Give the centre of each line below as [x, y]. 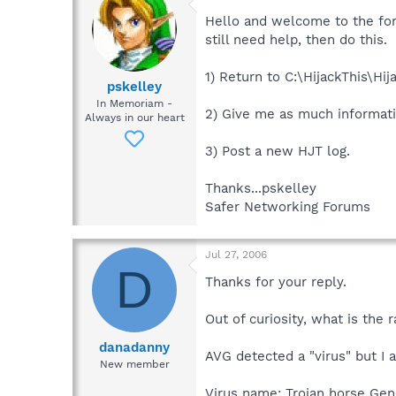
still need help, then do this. [296, 39]
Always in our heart [134, 118]
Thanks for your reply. [276, 282]
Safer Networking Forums [288, 206]
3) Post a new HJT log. [278, 151]
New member [134, 365]
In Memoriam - [134, 104]
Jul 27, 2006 [236, 254]
